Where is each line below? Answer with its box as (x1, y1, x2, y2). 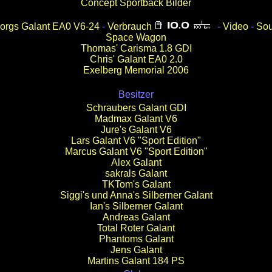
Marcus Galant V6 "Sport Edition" (64, 146, 208, 157)
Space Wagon (106, 32, 166, 42)
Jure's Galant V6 (100, 124, 172, 135)
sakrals (105, 168, 136, 178)
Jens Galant (110, 245, 162, 255)
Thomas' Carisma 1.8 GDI (80, 43, 192, 53)
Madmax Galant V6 (95, 114, 177, 124)
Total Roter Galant (97, 223, 175, 233)
